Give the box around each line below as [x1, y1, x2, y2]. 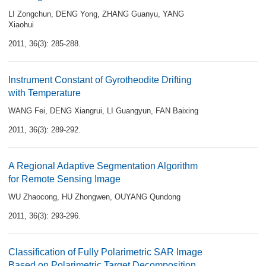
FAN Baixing [156, 106, 198, 115]
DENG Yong [56, 9, 97, 18]
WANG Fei [8, 106, 45, 115]
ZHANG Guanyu [102, 9, 158, 18]
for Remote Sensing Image [8, 174, 121, 184]
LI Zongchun [8, 9, 51, 18]
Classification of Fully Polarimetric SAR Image [8, 247, 202, 257]
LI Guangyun [107, 106, 151, 115]
